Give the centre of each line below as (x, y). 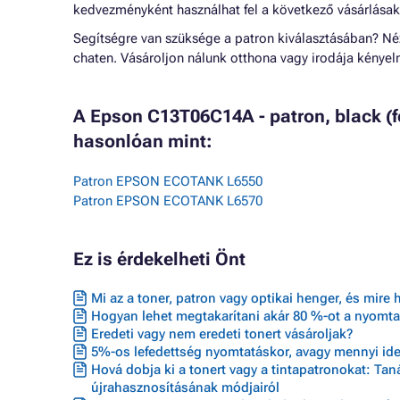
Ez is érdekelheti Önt (159, 259)
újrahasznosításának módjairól (185, 387)
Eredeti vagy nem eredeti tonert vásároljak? (222, 334)
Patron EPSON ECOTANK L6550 (168, 181)
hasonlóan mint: (143, 141)
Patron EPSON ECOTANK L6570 (168, 201)
